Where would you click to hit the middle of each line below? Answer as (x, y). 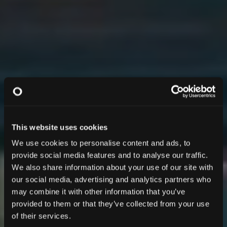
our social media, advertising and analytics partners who (111, 179)
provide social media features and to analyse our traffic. (110, 155)
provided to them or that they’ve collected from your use (110, 204)
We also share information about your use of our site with (112, 167)
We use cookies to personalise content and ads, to (101, 143)
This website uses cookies (60, 127)
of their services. (41, 216)
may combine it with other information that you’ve (99, 192)
